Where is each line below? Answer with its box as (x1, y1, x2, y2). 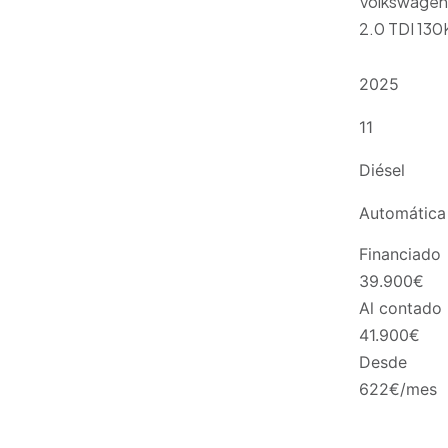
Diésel (358, 160, 405, 181)
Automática (358, 203, 446, 224)
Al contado (358, 297, 442, 318)
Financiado (358, 243, 441, 264)
